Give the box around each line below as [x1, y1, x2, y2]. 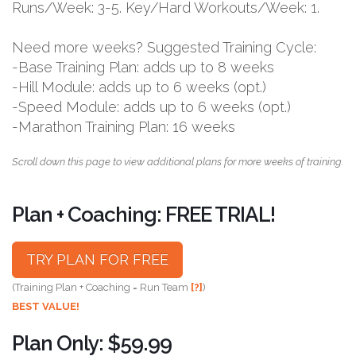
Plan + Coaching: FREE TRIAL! [12, 202, 275, 226]
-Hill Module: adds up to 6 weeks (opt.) [12, 78, 266, 95]
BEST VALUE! [12, 300, 79, 312]
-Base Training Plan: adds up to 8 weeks [12, 58, 274, 75]
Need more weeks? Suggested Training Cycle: [12, 38, 316, 56]
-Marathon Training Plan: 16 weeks [12, 118, 235, 135]
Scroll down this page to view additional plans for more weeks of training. [12, 155, 343, 168]
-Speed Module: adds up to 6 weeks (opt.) [12, 98, 291, 115]
